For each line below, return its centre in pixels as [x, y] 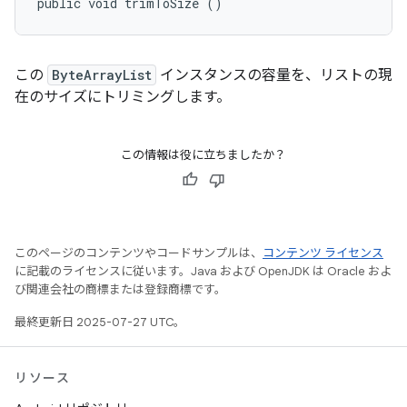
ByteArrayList [102, 75]
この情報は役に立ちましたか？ [203, 155]
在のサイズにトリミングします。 [123, 97]
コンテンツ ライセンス [323, 253]
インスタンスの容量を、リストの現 [274, 75]
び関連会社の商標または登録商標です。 [120, 289]
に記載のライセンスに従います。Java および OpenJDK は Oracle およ [203, 271]
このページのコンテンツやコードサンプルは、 [139, 253]
